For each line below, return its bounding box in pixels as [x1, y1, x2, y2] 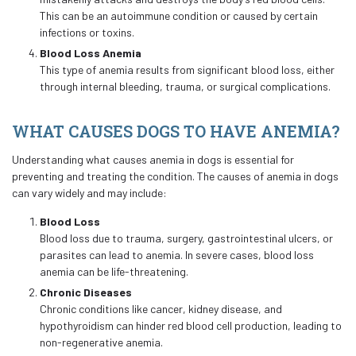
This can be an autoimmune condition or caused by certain [40, 9, 318, 22]
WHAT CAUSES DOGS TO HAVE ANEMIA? [12, 121, 340, 141]
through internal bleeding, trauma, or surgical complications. [40, 79, 331, 93]
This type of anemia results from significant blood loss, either [40, 63, 335, 76]
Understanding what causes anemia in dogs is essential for [12, 153, 294, 166]
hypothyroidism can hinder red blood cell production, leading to [40, 319, 342, 332]
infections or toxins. [40, 25, 134, 39]
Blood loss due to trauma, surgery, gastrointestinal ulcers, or [40, 231, 333, 245]
